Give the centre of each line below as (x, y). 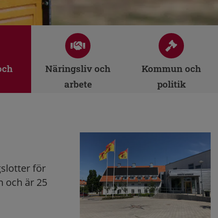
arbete (78, 84)
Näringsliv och (78, 68)
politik (171, 84)
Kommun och (171, 68)
